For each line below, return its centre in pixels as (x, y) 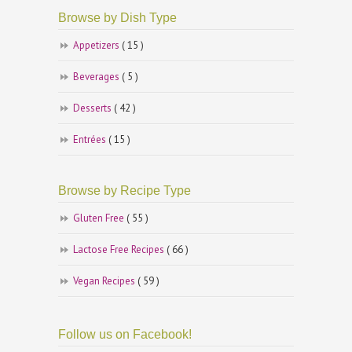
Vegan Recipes (105, 281)
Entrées (91, 140)
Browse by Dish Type (117, 18)
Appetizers (97, 46)
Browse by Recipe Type (125, 191)
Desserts (93, 108)
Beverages (97, 77)
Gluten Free (100, 218)
